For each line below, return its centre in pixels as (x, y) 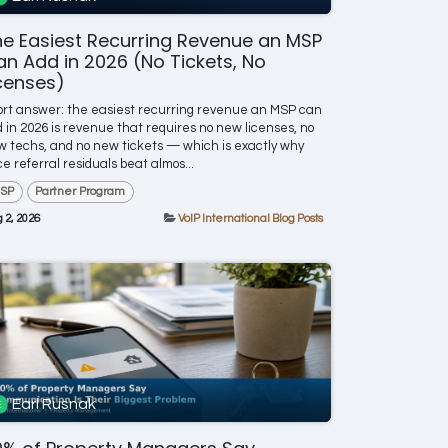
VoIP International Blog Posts (250, 219)
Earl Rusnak (54, 404)
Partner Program (80, 191)
